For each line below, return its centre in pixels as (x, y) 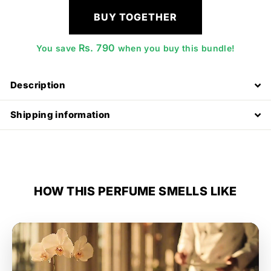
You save (57, 48)
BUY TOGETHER (135, 17)
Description (38, 85)
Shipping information (60, 114)
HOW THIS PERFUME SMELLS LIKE (135, 191)
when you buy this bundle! (175, 48)
